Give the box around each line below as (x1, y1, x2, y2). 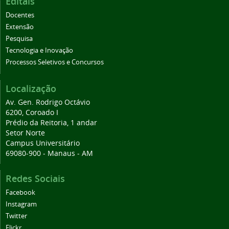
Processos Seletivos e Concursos (6, 57, 104, 66)
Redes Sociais (6, 172, 65, 185)
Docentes (6, 10, 34, 19)
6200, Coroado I (6, 107, 58, 117)
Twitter (6, 211, 27, 220)
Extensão (6, 22, 34, 31)
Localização (6, 82, 56, 95)
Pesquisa (6, 34, 33, 43)
